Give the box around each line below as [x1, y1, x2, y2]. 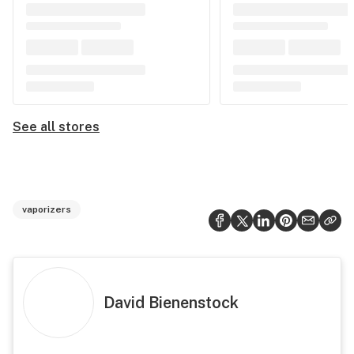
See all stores [13, 119, 100, 134]
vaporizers [22, 204, 71, 215]
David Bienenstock [104, 293, 239, 312]
